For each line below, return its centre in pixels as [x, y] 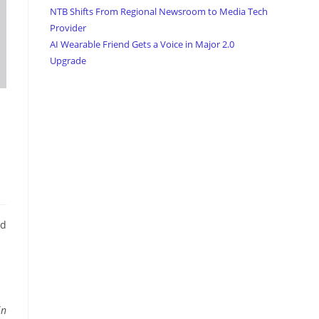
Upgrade [68, 61]
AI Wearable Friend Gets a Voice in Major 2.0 [142, 45]
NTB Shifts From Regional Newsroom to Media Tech [159, 12]
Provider [68, 28]
